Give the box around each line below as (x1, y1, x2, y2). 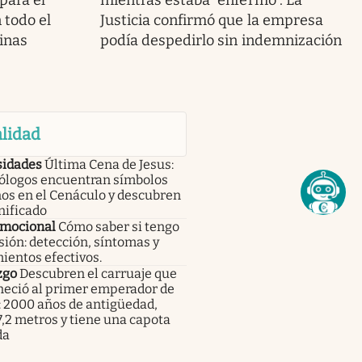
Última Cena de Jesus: (44, 157, 174, 173)
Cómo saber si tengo (57, 219, 179, 235)
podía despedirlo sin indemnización (99, 32, 342, 50)
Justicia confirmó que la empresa (99, 11, 323, 30)
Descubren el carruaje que (19, 266, 177, 282)
